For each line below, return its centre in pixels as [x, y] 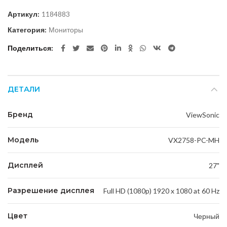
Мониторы [66, 30]
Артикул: [24, 14]
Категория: [28, 30]
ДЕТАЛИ [24, 89]
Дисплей [25, 165]
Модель [23, 140]
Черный [206, 216]
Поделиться [29, 48]
